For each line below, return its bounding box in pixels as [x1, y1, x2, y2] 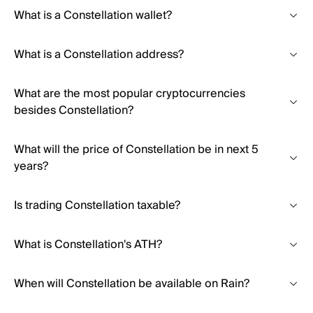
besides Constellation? [14, 101, 133, 120]
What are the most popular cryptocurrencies [14, 84, 245, 103]
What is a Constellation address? [14, 45, 184, 64]
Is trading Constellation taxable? [14, 196, 180, 215]
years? [14, 156, 48, 176]
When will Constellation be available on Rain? [14, 274, 249, 293]
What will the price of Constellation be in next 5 [14, 140, 259, 159]
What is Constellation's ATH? [14, 235, 162, 254]
